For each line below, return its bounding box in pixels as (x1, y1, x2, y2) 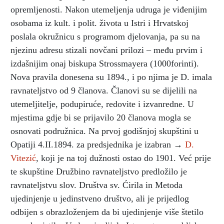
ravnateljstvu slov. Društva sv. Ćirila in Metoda (10, 179, 182, 190)
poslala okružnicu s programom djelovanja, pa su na (10, 31, 200, 41)
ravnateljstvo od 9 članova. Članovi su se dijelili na (10, 85, 197, 95)
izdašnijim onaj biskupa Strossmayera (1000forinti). (10, 58, 199, 68)
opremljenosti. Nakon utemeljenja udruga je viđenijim (10, 4, 207, 14)
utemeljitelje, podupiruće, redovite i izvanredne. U (10, 98, 194, 109)
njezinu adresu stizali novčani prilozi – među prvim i (10, 44, 202, 55)
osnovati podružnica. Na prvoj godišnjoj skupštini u (10, 125, 198, 136)
